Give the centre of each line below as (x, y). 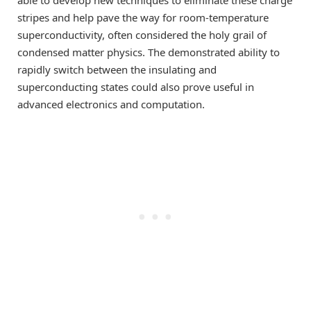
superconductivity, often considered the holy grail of (142, 34)
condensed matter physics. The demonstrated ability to (149, 52)
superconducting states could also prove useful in (136, 86)
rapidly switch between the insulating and (117, 69)
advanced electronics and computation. (111, 104)
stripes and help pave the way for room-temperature (143, 17)
